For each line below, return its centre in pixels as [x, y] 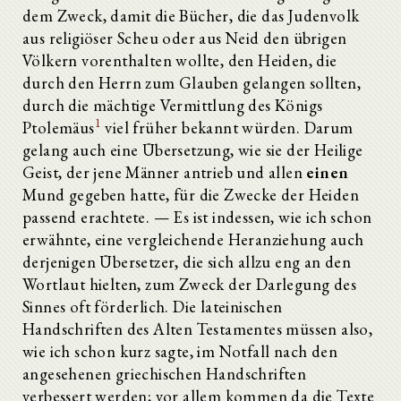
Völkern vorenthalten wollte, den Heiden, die [180, 60]
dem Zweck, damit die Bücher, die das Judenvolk [191, 15]
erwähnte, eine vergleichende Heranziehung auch [193, 239]
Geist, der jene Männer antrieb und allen [165, 172]
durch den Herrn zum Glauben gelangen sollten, [192, 82]
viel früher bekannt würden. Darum [227, 127]
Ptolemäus [59, 127]
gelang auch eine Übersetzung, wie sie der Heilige [193, 149]
